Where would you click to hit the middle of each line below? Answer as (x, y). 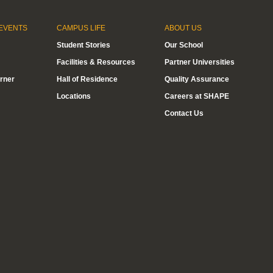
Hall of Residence (87, 79)
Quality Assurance (197, 79)
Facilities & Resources (96, 62)
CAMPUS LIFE (81, 28)
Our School (184, 45)
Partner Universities (200, 62)
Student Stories (83, 45)
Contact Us (184, 113)
